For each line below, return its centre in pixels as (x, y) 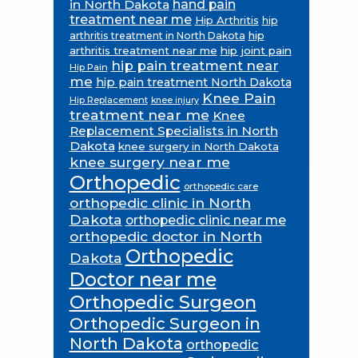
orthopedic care (221, 186)
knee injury (175, 100)
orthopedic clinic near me (205, 220)
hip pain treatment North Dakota (193, 82)
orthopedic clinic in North (160, 202)
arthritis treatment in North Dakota (157, 35)
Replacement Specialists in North (173, 130)
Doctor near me (143, 279)
